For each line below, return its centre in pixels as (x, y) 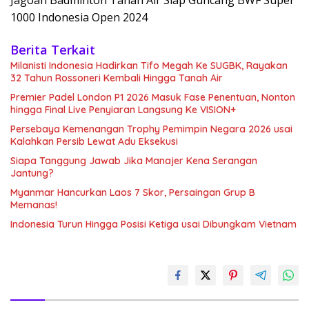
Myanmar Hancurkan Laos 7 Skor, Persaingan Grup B (133, 192)
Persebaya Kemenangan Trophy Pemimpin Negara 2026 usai (151, 129)
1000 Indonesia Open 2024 (79, 17)
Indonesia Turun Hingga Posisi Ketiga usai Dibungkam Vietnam (153, 224)
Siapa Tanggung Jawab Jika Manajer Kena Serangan (134, 161)
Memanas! (34, 205)
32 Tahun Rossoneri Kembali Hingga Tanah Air (117, 78)
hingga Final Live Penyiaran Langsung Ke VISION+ (123, 110)
